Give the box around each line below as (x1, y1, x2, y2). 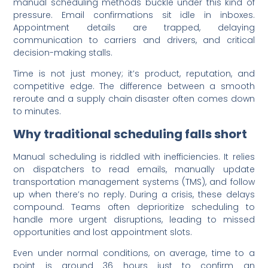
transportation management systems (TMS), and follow (13, 175, 255, 188)
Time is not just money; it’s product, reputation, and (13, 68, 255, 80)
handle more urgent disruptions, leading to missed (13, 213, 255, 226)
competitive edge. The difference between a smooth (13, 80, 255, 93)
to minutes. (13, 105, 62, 118)
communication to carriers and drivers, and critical (13, 34, 255, 47)
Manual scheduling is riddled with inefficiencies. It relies (13, 150, 255, 163)
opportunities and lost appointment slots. (13, 226, 193, 238)
